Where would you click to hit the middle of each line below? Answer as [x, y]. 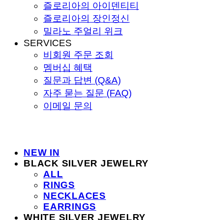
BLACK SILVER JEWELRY [86, 163]
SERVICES [48, 43]
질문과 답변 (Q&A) [82, 80]
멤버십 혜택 [68, 67]
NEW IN [42, 152]
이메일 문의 [68, 106]
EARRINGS [70, 206]
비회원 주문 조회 [78, 55]
